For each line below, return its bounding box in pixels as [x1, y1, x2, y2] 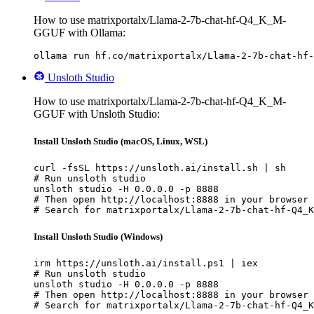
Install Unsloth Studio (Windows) [34, 231, 163, 242]
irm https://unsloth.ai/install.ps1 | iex [34, 257, 258, 268]
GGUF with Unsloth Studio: [34, 108, 160, 121]
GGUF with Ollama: [34, 27, 125, 39]
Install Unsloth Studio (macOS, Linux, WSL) [34, 136, 207, 147]
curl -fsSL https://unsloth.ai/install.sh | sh [34, 163, 286, 174]
